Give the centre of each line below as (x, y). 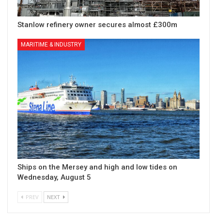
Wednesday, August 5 (54, 178)
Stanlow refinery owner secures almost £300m (97, 24)
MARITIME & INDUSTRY (51, 44)
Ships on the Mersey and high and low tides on (97, 167)
